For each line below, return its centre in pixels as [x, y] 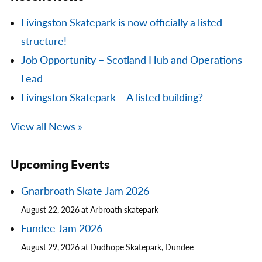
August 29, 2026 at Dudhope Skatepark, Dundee [107, 248]
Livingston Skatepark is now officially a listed [122, 23]
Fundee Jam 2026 [62, 229]
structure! [44, 42]
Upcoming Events [60, 165]
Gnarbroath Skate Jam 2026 [85, 192]
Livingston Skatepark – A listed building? [112, 98]
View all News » [46, 127]
